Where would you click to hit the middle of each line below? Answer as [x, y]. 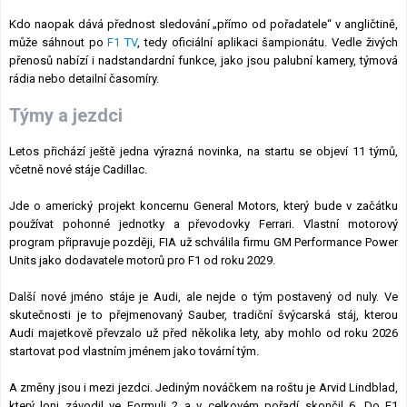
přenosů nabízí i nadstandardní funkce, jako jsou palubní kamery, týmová [203, 61]
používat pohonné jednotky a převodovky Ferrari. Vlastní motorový [203, 224]
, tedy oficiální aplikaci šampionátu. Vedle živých [268, 43]
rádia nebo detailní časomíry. [84, 79]
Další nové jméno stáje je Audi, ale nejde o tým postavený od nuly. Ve [203, 297]
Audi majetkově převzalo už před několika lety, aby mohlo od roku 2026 [203, 333]
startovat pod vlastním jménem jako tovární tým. [134, 352]
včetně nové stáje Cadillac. [78, 170]
